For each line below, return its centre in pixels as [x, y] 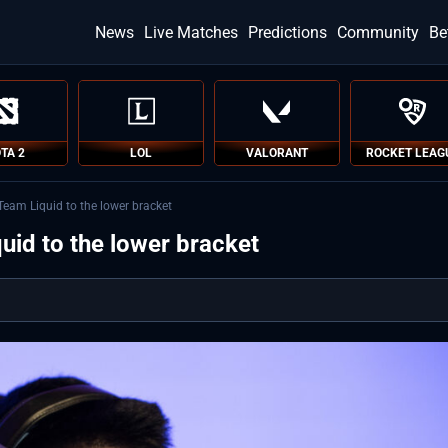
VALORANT [276, 153]
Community [378, 32]
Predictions [287, 32]
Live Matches [191, 32]
